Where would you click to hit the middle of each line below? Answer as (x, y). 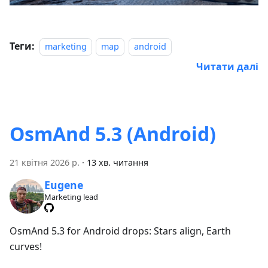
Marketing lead (71, 197)
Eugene (63, 185)
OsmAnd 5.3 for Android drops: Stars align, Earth (120, 231)
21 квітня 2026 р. (45, 163)
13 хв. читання (118, 163)
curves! (26, 246)
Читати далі (227, 67)
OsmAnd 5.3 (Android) (113, 134)
